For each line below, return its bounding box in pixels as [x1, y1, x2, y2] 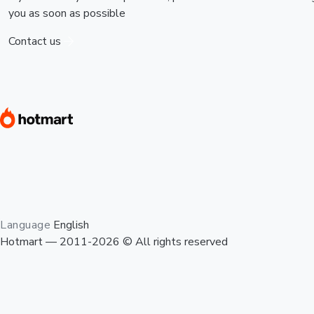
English [53, 217, 89, 233]
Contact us [8, 34, 64, 49]
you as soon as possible [8, 6, 125, 21]
